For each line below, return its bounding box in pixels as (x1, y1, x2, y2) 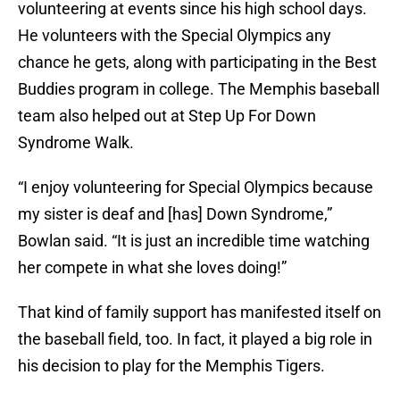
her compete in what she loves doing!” (18, 258, 287, 278)
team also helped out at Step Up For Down (18, 106, 316, 126)
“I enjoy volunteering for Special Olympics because (18, 178, 373, 197)
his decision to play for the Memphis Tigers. (18, 356, 325, 376)
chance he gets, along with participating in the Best (18, 53, 377, 72)
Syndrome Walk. (18, 133, 134, 153)
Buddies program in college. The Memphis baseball (18, 79, 379, 99)
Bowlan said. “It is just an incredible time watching (18, 231, 370, 251)
